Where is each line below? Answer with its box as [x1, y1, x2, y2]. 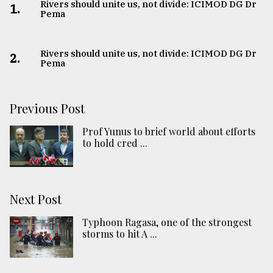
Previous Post [10, 100, 85, 117]
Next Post [10, 191, 62, 208]
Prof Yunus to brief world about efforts [82, 125, 255, 138]
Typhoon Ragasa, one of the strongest [82, 216, 252, 229]
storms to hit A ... [82, 227, 157, 241]
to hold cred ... [82, 136, 147, 150]
